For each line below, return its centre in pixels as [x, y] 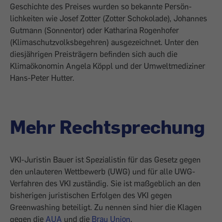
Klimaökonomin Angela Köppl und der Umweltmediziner [108, 66]
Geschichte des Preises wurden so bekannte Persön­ [101, 6]
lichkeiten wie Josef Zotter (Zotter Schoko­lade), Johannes [109, 18]
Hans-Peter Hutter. [42, 78]
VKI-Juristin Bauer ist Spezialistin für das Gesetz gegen [105, 159]
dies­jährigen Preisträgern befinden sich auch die [94, 54]
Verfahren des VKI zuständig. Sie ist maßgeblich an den [105, 183]
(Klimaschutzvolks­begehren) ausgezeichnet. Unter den [104, 42]
